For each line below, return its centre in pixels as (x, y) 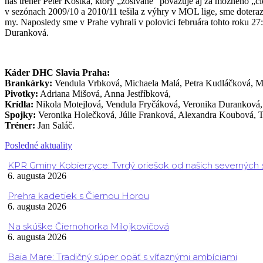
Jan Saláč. (55, 126)
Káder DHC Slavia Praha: (57, 73)
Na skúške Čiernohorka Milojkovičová (88, 227)
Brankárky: (28, 83)
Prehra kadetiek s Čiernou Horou (78, 196)
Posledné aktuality (38, 146)
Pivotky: (21, 94)
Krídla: (19, 104)
